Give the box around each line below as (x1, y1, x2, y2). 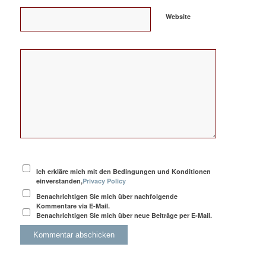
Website (165, 12, 191, 21)
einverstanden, (36, 176, 83, 186)
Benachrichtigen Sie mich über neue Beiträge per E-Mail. (36, 211, 213, 220)
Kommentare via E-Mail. (36, 201, 110, 211)
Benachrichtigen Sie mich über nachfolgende (36, 192, 178, 201)
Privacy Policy (83, 176, 126, 186)
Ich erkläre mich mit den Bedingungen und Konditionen (36, 167, 211, 176)
